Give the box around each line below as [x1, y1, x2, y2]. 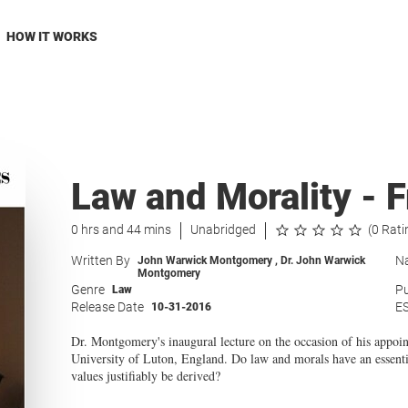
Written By [70, 253, 130, 268]
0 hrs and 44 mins [70, 222, 171, 237]
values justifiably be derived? [70, 367, 220, 384]
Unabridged [189, 222, 256, 237]
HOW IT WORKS [5, 29, 97, 44]
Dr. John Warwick [280, 254, 365, 267]
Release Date [70, 300, 144, 314]
